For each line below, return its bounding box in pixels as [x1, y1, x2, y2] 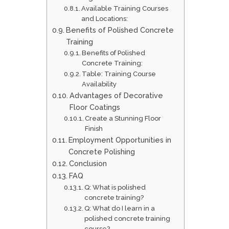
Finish [85, 125, 103, 133]
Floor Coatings [69, 103, 120, 112]
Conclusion [68, 159, 107, 168]
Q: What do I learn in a [84, 204, 155, 213]
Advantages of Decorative [69, 91, 163, 100]
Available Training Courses [81, 5, 169, 13]
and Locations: [81, 15, 128, 23]
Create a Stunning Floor [85, 114, 162, 123]
